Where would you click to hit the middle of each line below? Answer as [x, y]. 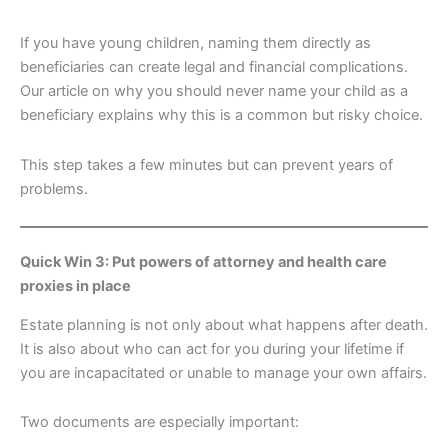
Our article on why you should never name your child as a [214, 91]
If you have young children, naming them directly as [195, 43]
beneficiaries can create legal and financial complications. [214, 67]
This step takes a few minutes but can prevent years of [206, 164]
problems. [54, 188]
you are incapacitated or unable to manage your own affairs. [223, 372]
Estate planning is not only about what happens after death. [224, 324]
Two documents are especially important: [159, 422]
